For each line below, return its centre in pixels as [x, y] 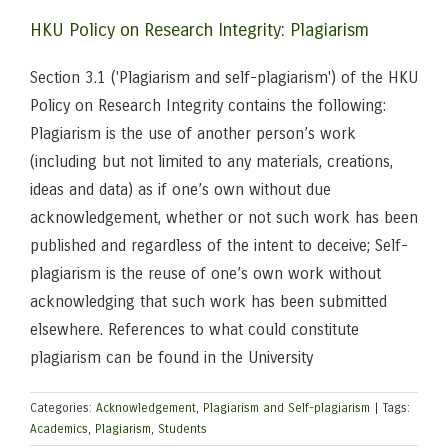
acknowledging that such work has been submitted [208, 301]
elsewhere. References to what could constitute [194, 329]
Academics [59, 429]
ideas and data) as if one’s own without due [180, 189]
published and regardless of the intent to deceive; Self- [219, 245]
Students [182, 429]
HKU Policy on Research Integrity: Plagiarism [199, 30]
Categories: [63, 408]
